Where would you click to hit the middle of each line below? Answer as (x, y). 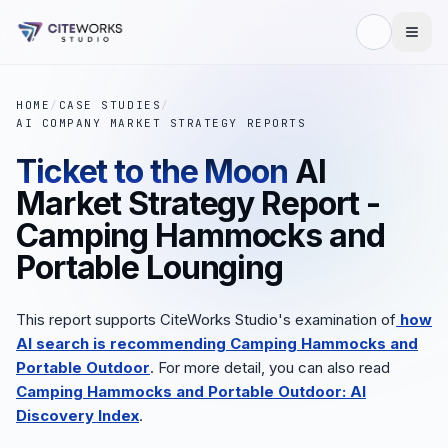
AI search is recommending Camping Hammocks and (217, 343)
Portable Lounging (149, 267)
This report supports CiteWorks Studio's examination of (206, 319)
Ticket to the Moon (152, 171)
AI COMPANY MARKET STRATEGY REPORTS (161, 123)
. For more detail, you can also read (270, 367)
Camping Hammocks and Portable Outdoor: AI (191, 391)
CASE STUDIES (110, 105)
